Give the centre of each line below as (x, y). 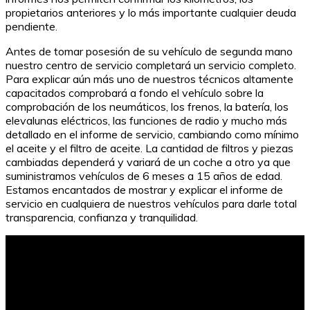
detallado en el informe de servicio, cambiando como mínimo (152, 135)
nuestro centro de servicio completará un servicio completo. (151, 65)
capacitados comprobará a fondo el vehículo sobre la (135, 93)
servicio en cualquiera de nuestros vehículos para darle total (151, 204)
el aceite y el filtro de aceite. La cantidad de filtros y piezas (149, 148)
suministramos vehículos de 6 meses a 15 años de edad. (144, 176)
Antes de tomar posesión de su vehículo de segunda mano (149, 52)
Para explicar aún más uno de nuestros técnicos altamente (149, 79)
